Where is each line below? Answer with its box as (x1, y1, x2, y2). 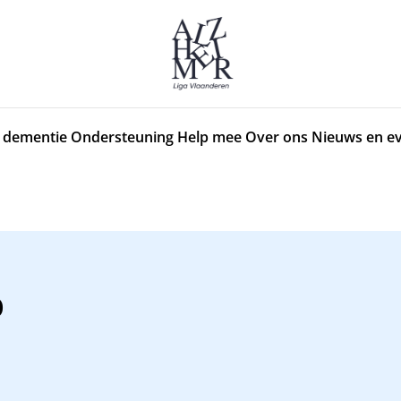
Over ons (245, 126, 308, 147)
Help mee (177, 126, 242, 147)
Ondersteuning (71, 126, 174, 147)
